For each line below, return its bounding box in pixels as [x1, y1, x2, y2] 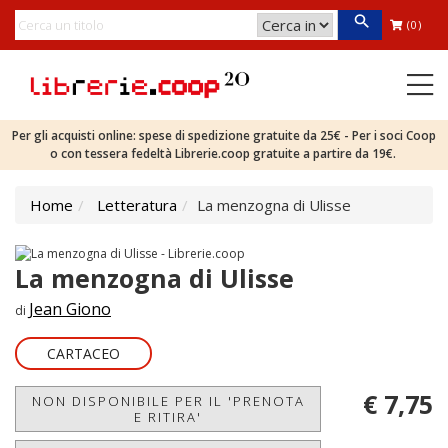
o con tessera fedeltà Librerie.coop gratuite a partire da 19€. [49, 145, 399, 162]
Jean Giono [29, 297, 111, 320]
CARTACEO [47, 343, 120, 363]
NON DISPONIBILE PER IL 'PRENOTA [31, 391, 305, 410]
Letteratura [97, 195, 177, 215]
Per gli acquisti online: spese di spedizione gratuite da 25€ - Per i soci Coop [12, 127, 436, 144]
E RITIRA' [134, 407, 202, 426]
